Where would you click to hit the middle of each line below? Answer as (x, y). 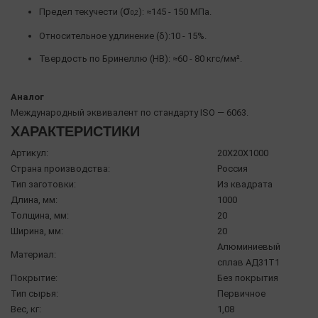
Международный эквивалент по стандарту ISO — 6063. (130, 113)
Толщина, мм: (40, 216)
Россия (232, 169)
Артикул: (29, 153)
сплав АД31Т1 (248, 263)
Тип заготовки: (43, 185)
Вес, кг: (26, 309)
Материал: (33, 255)
